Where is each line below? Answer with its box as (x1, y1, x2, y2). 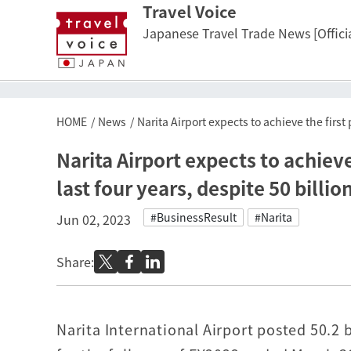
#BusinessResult (150, 209, 237, 225)
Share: (56, 252, 94, 271)
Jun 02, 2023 (56, 210, 131, 229)
